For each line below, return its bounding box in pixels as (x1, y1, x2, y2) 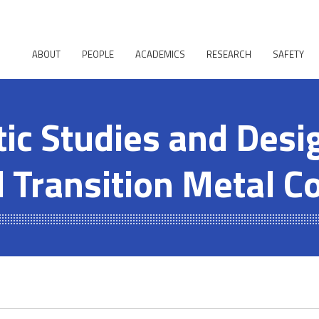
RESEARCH (206, 47, 251, 62)
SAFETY (273, 47, 304, 62)
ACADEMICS (135, 47, 185, 62)
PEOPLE (82, 47, 114, 62)
